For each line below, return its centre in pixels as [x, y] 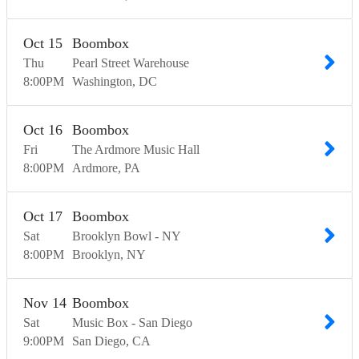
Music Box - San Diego [132, 323]
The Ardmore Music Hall [136, 150]
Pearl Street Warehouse [131, 63]
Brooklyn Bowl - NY [127, 236]
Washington [102, 82]
